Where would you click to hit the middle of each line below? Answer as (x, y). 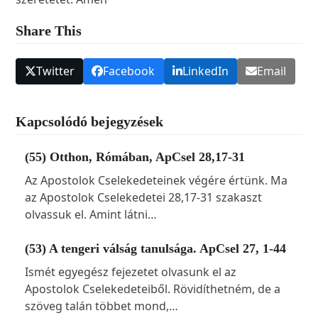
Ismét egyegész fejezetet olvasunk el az (130, 272)
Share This (49, 31)
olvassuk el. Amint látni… (91, 214)
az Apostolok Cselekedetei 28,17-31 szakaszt (143, 197)
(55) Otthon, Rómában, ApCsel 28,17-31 (135, 157)
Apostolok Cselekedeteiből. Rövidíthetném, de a (152, 289)
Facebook (129, 71)
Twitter (55, 71)
